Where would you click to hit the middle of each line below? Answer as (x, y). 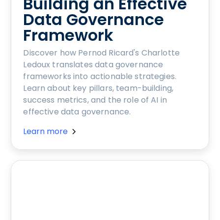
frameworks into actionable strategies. (100, 77)
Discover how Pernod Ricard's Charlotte (102, 53)
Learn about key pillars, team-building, (98, 88)
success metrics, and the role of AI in (95, 100)
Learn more (46, 132)
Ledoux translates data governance (93, 65)
